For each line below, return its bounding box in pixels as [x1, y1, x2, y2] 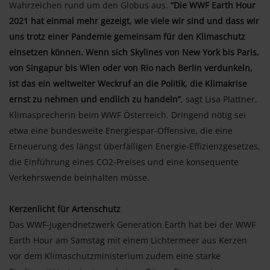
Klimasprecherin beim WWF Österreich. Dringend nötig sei [9, 108, 246, 121]
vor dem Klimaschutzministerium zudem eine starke [9, 250, 221, 262]
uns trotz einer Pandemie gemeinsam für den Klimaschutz [9, 30, 245, 42]
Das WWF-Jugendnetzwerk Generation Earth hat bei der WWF [9, 218, 256, 230]
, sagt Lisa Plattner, [181, 93, 257, 105]
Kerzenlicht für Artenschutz [9, 202, 121, 215]
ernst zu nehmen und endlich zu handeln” [9, 93, 181, 105]
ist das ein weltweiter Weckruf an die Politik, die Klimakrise [9, 77, 247, 89]
